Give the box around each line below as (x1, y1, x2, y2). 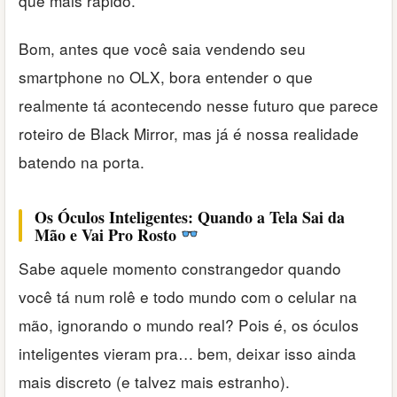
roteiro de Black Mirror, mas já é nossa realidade (19, 122, 359, 145)
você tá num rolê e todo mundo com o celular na (19, 285, 357, 308)
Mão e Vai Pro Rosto (35, 222, 181, 246)
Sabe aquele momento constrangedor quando (19, 257, 341, 280)
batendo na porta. (19, 151, 144, 174)
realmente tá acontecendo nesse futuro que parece (19, 94, 378, 117)
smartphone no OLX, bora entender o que (19, 66, 313, 89)
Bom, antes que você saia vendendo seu (19, 37, 306, 60)
